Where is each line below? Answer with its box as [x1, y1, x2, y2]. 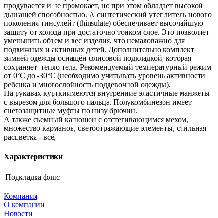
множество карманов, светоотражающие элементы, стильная [4, 124, 206, 133]
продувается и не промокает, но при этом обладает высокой [4, 1, 203, 10]
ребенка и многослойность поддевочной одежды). [4, 80, 171, 89]
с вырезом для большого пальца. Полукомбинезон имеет [4, 98, 192, 107]
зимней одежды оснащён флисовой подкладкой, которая [4, 54, 191, 63]
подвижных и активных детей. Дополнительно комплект [4, 45, 194, 54]
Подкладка [5, 172, 41, 181]
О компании [4, 200, 45, 209]
